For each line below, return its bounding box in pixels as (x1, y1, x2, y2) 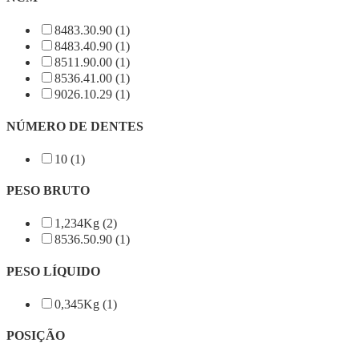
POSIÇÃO (6, 329, 65, 343)
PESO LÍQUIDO (6, 264, 100, 278)
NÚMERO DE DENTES (6, 119, 143, 133)
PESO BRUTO (6, 184, 90, 198)
